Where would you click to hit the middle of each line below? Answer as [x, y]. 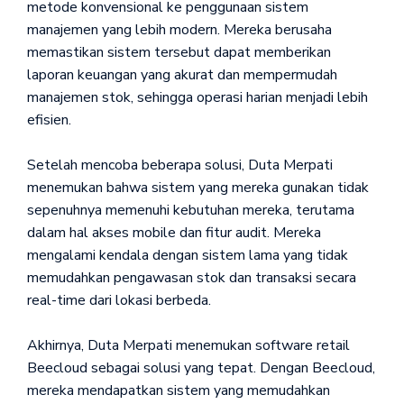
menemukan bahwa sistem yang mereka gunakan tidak [197, 187]
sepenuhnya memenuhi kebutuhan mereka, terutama [190, 210]
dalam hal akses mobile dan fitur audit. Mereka [174, 232]
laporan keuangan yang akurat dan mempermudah [182, 74]
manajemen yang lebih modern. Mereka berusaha [179, 29]
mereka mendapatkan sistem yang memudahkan [178, 390]
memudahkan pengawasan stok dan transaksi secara [191, 277]
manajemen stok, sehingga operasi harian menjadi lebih [197, 97]
